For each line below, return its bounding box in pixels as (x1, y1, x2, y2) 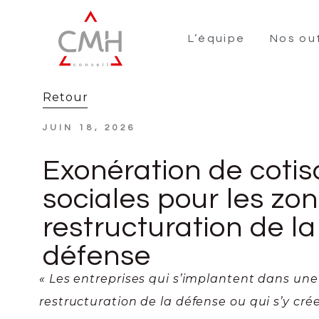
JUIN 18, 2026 (43, 122, 137, 132)
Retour (43, 90, 88, 104)
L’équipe (187, 32, 246, 44)
